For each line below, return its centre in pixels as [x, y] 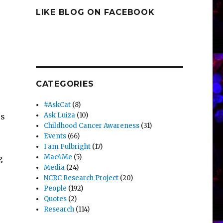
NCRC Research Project [81, 178]
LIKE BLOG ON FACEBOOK [95, 12]
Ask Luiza [60, 115]
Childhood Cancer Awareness [92, 126]
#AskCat [57, 105]
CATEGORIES [65, 84]
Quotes [56, 199]
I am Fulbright [67, 147]
